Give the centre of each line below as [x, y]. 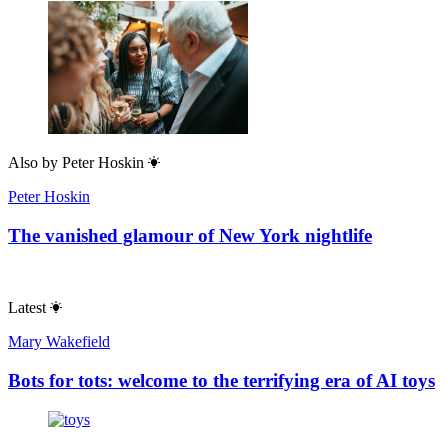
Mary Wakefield [59, 342]
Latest [27, 308]
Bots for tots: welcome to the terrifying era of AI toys [221, 381]
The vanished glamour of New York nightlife [190, 235]
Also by [33, 162]
